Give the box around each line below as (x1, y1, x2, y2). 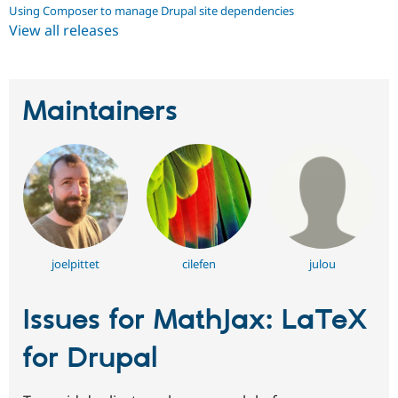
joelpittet (51, 255, 99, 272)
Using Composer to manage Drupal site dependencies (9, 3, 294, 20)
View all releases (9, 20, 119, 41)
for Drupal (23, 340, 157, 377)
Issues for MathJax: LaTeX (23, 302, 367, 338)
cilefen (182, 255, 216, 272)
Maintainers (23, 93, 178, 130)
